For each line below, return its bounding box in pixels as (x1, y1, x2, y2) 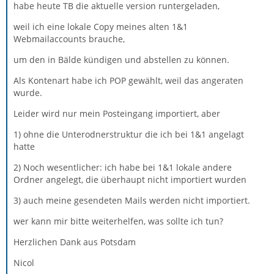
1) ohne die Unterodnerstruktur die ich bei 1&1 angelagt (13, 128, 244, 140)
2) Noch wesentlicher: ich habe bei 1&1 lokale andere (13, 161, 232, 173)
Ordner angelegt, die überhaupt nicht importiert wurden (13, 173, 246, 185)
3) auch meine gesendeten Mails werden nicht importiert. (13, 194, 250, 206)
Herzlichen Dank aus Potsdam (13, 235, 136, 248)
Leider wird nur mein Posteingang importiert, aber (13, 107, 220, 119)
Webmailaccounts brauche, (13, 32, 125, 45)
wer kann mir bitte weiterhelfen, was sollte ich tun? (13, 215, 223, 227)
